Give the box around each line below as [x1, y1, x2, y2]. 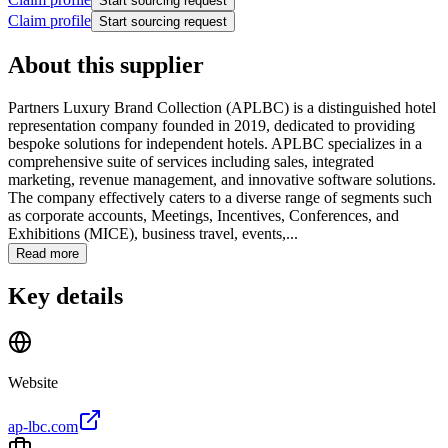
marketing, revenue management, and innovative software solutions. [8, 170, 436, 188]
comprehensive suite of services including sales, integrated [8, 152, 374, 170]
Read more [16, 245, 79, 261]
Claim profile [8, 11, 91, 29]
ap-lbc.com [8, 418, 78, 436]
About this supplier [8, 51, 204, 78]
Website [8, 374, 58, 392]
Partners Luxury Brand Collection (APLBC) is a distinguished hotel [8, 98, 436, 116]
